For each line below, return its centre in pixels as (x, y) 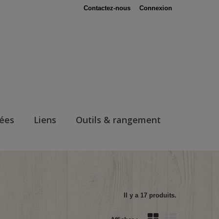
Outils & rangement (118, 120)
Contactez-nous (107, 8)
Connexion (156, 8)
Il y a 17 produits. (150, 195)
